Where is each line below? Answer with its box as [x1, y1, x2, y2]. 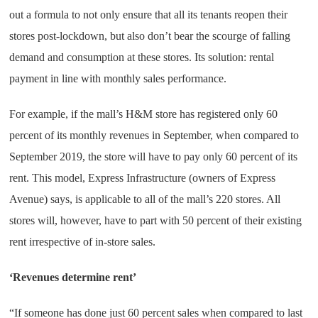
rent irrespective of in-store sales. [9, 236, 156, 248]
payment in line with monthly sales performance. [9, 72, 227, 84]
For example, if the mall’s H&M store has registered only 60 [9, 108, 278, 120]
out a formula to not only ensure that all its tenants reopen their [9, 9, 288, 21]
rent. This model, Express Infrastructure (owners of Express [9, 172, 276, 184]
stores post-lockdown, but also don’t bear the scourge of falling [9, 30, 291, 42]
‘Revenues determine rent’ [9, 271, 137, 283]
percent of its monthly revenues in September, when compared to [9, 129, 300, 141]
